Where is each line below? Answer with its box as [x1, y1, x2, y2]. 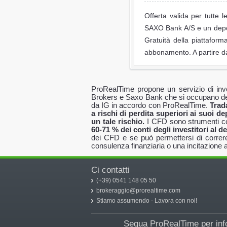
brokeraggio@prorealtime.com [96, 187, 180, 194]
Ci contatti [91, 165, 130, 175]
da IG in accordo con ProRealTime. [91, 101, 210, 109]
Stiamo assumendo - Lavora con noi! [96, 197, 197, 204]
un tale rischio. [91, 117, 144, 126]
